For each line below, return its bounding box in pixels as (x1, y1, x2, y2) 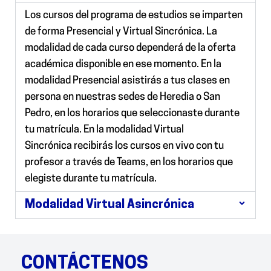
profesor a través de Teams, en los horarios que (25, 157, 233, 168)
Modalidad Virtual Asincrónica (25, 198, 194, 211)
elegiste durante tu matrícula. (25, 173, 157, 184)
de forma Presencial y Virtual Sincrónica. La (25, 26, 217, 37)
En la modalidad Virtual (83, 124, 184, 135)
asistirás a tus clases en (120, 75, 230, 86)
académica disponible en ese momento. (25, 59, 201, 70)
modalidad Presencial (25, 75, 120, 86)
